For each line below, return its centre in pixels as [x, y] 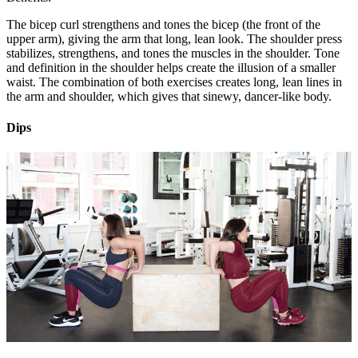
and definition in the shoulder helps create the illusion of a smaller [171, 67]
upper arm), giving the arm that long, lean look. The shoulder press [174, 38]
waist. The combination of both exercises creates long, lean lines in [174, 82]
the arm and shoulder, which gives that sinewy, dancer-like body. [169, 96]
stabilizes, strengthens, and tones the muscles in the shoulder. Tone [173, 53]
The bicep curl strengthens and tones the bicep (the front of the [163, 24]
